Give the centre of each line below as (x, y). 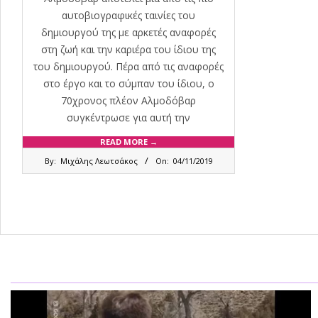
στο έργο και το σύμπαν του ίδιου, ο (128, 84)
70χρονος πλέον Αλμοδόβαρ (128, 101)
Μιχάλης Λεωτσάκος (99, 161)
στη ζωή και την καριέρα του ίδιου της (128, 50)
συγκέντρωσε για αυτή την (128, 118)
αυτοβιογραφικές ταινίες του (128, 16)
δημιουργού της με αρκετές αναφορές (128, 33)
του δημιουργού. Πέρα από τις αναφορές (128, 67)
